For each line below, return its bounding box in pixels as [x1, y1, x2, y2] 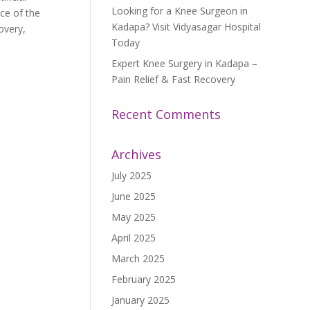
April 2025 [111, 231, 156, 244]
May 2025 [111, 210, 156, 224]
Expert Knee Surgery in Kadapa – [111, 57, 258, 70]
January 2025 [111, 293, 170, 307]
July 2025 [111, 169, 152, 182]
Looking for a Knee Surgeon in [111, 4, 248, 17]
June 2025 [111, 190, 156, 203]
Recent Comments [111, 106, 221, 122]
